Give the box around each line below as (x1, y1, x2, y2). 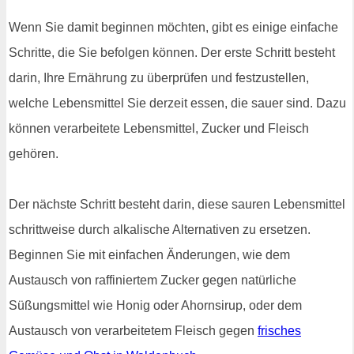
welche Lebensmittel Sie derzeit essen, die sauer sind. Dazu (9, 96, 346, 110)
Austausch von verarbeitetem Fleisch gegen (9, 323, 258, 337)
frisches (258, 323, 301, 337)
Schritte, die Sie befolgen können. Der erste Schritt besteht (9, 45, 335, 59)
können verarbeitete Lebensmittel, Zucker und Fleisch (9, 121, 309, 135)
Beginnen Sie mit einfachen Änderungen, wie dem (9, 247, 290, 262)
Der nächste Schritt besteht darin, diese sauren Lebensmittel (9, 197, 345, 211)
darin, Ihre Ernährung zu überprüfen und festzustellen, (9, 70, 309, 85)
